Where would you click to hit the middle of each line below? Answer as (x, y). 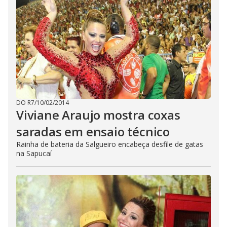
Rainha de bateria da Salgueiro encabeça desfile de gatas (110, 144)
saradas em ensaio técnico (93, 131)
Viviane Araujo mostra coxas (98, 115)
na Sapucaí (34, 153)
